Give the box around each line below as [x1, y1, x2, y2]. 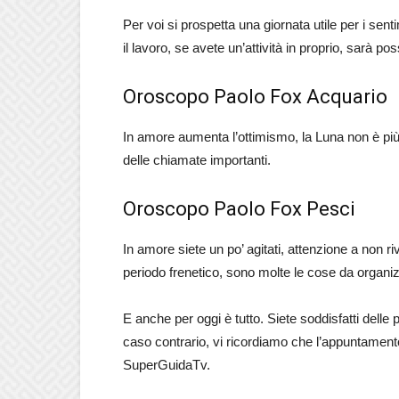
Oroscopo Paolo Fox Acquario [123, 85, 387, 108]
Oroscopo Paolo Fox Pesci [123, 198, 355, 220]
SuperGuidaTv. [123, 357, 210, 372]
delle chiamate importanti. [123, 152, 271, 167]
